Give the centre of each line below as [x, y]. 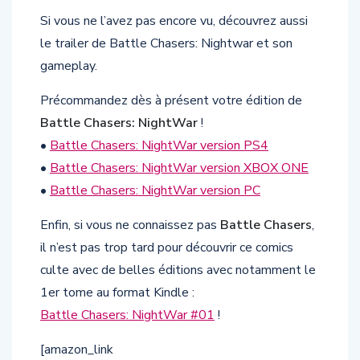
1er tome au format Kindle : [117, 293]
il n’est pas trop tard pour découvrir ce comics [167, 248]
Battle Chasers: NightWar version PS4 [159, 146]
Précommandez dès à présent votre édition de [171, 101]
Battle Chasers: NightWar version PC [155, 191]
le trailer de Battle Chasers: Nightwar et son [166, 44]
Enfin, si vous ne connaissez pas [130, 225]
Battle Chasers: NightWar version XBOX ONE [179, 168]
